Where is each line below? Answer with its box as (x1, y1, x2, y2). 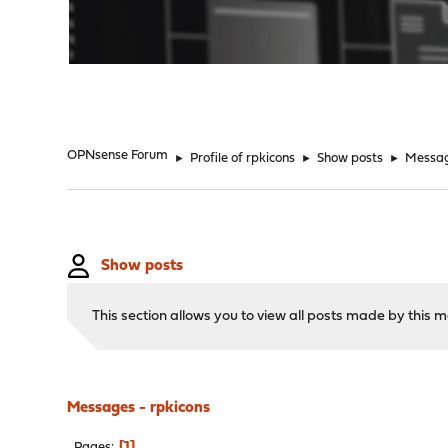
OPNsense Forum (67, 149, 169, 162)
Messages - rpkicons (67, 400, 211, 416)
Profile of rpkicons (190, 152, 296, 165)
